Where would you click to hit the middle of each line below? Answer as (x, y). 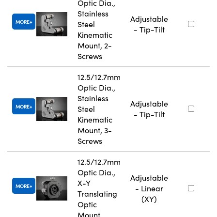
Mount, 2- (95, 46)
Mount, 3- (95, 130)
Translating (97, 194)
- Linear (149, 188)
